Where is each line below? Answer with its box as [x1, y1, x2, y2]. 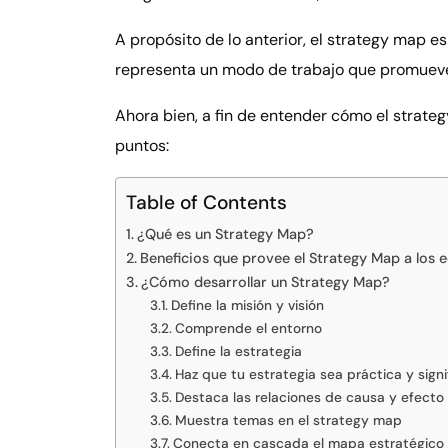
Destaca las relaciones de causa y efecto [174, 387, 444, 406]
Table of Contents [125, 190, 287, 216]
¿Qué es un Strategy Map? [136, 224, 314, 243]
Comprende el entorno [174, 318, 326, 337]
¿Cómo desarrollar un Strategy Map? [140, 272, 390, 291]
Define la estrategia [174, 341, 302, 360]
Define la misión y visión [170, 295, 324, 314]
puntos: [114, 134, 173, 156]
